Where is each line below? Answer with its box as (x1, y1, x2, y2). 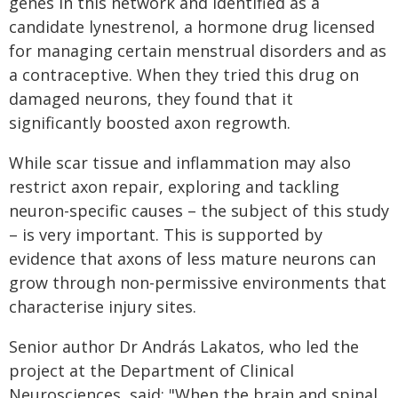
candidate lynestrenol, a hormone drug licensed (9, 16, 375, 37)
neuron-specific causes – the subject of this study (9, 200, 389, 221)
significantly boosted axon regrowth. (9, 112, 291, 133)
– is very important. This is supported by (9, 224, 322, 245)
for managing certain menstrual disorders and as (9, 40, 386, 61)
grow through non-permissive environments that (9, 272, 386, 293)
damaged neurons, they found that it (9, 88, 293, 109)
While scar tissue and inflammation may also (9, 152, 351, 173)
